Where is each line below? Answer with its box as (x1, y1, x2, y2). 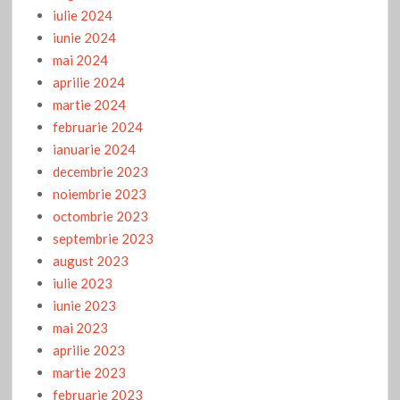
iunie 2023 (53, 297, 117, 314)
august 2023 (53, 253, 129, 270)
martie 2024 (53, 96, 127, 113)
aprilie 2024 (53, 74, 126, 91)
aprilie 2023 (53, 342, 126, 359)
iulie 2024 (53, 7, 113, 24)
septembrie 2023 (53, 230, 154, 247)
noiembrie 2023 (53, 186, 147, 203)
